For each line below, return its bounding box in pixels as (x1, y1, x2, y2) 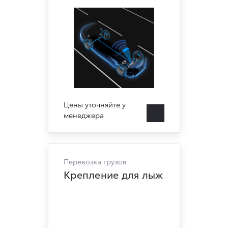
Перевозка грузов (64, 156, 127, 166)
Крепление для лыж (64, 167, 163, 181)
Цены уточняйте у (64, 99, 126, 109)
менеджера (64, 110, 104, 120)
